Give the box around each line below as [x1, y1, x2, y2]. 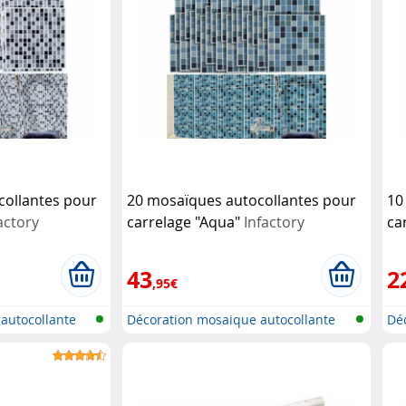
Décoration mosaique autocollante [127, 310, 336, 328]
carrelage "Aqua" [127, 211, 245, 232]
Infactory [244, 211, 305, 232]
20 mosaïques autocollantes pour [127, 189, 357, 210]
